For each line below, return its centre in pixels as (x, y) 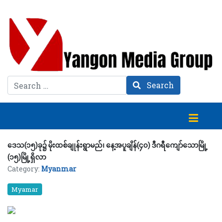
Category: (24, 168)
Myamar (25, 189)
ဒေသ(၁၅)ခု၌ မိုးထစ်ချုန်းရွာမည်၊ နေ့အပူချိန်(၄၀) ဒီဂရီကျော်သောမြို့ (108, 145)
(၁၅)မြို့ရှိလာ (27, 157)
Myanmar (59, 168)
